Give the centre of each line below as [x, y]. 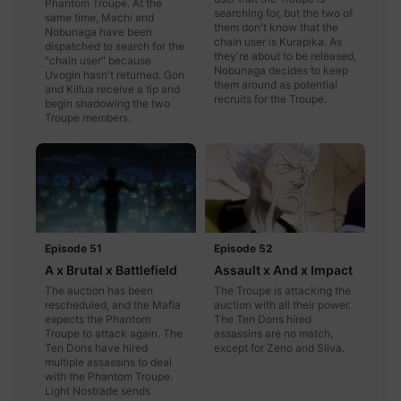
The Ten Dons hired [263, 320]
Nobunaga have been [98, 31]
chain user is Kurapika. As [278, 41]
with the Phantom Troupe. [109, 377]
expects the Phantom [98, 320]
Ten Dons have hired [96, 348]
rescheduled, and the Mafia [113, 305]
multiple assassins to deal [108, 363]
